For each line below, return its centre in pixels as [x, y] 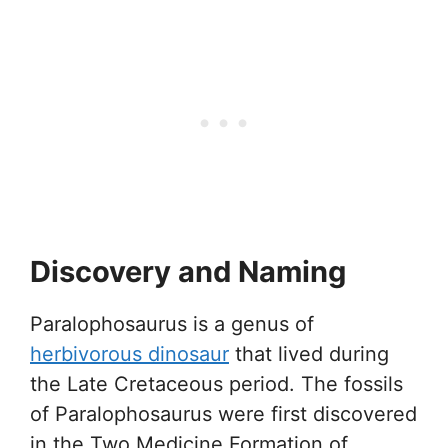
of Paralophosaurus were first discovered [223, 413]
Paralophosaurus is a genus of [172, 323]
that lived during [309, 353]
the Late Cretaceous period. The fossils [216, 383]
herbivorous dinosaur [129, 353]
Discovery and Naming [188, 271]
